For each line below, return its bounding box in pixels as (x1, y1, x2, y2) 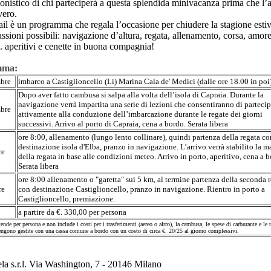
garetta (99, 175, 121, 184)
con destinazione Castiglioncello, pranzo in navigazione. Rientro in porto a (18, 184, 265, 194)
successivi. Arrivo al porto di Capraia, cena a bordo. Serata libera (18, 119, 228, 128)
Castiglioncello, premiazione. (18, 194, 115, 203)
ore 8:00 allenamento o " (18, 175, 99, 184)
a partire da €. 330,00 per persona (18, 207, 126, 217)
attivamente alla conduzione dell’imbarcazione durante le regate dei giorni (18, 109, 263, 119)
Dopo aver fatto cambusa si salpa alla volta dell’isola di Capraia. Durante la (18, 90, 264, 99)
